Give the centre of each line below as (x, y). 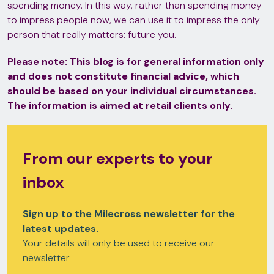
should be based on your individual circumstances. (132, 91)
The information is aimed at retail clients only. (120, 106)
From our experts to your (118, 158)
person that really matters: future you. (92, 35)
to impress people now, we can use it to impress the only (134, 20)
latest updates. (61, 228)
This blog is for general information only (167, 61)
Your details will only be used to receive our (119, 243)
